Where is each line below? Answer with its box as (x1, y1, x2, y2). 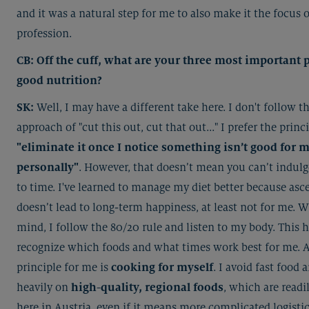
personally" (17, 161, 79, 174)
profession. (17, 27, 72, 40)
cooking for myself (111, 261, 213, 274)
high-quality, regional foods (71, 281, 223, 294)
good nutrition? (17, 74, 102, 87)
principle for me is (17, 261, 111, 274)
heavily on (17, 281, 71, 294)
